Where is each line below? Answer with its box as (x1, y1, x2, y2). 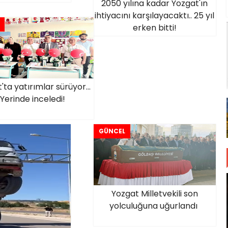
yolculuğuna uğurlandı (109, 200, 199, 212)
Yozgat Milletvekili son (111, 188, 198, 199)
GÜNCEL (98, 127, 125, 135)
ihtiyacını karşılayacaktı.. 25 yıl (95, 10, 214, 21)
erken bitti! (132, 22, 177, 34)
